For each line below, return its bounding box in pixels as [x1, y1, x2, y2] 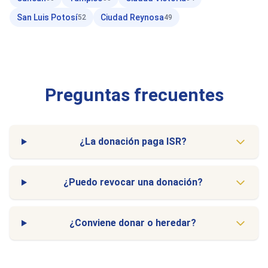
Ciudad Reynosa [100, 13, 164, 22]
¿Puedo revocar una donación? [63, 176, 203, 188]
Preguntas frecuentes [44, 84, 224, 105]
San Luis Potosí [17, 13, 78, 22]
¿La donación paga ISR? [79, 136, 187, 147]
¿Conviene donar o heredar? [69, 217, 197, 229]
